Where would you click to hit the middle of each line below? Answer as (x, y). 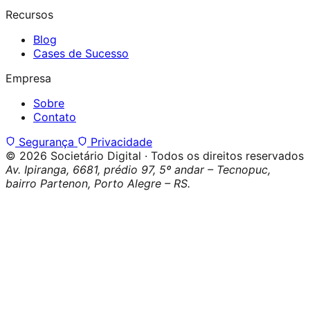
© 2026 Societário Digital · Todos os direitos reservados (155, 155)
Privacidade (120, 142)
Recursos (29, 14)
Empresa (28, 78)
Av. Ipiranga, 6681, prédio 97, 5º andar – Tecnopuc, (138, 169)
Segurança (46, 142)
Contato (55, 117)
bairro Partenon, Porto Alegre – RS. (98, 183)
